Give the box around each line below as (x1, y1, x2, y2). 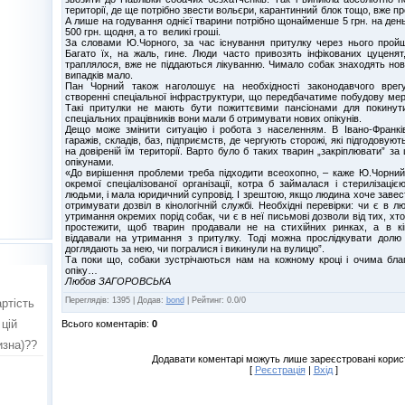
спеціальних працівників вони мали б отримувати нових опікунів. (64, 112, 362, 124)
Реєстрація (254, 363, 306, 375)
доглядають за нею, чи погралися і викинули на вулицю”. (64, 242, 325, 254)
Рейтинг (191, 295, 221, 305)
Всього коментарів (61, 317, 146, 329)
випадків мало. (64, 69, 133, 80)
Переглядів (64, 295, 107, 305)
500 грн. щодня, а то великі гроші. (64, 25, 221, 37)
